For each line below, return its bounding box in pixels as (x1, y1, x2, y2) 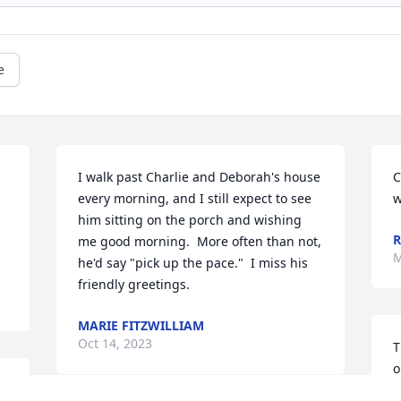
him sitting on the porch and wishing (78, 211, 303, 229)
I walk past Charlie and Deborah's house (78, 168, 321, 186)
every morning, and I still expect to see (78, 190, 312, 208)
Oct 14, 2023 (78, 335, 153, 353)
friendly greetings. (78, 276, 191, 294)
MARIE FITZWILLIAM (78, 317, 205, 335)
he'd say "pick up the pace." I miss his (78, 254, 309, 272)
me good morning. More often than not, (78, 233, 322, 251)
